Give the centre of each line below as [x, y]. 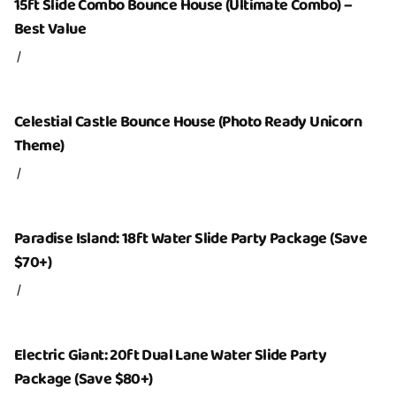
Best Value [50, 29]
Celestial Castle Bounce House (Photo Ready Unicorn [188, 122]
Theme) [39, 146]
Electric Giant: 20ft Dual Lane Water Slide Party [171, 355]
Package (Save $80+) [84, 379]
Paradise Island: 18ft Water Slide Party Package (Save [191, 239]
